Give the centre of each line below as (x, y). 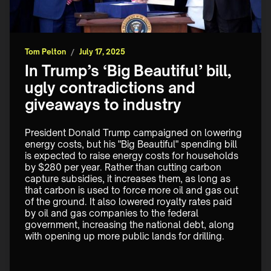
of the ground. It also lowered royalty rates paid (130, 202)
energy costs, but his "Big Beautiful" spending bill (132, 145)
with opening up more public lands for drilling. (125, 237)
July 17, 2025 (102, 52)
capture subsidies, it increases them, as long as (129, 179)
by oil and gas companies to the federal (113, 214)
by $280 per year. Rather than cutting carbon (124, 168)
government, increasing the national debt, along (131, 225)
